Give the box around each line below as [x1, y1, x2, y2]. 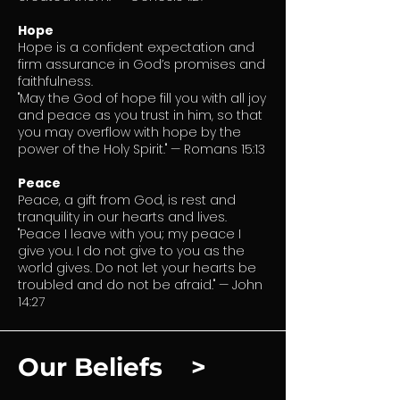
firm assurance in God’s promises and [18, 55, 265, 73]
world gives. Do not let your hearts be [18, 259, 256, 277]
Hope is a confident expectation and [18, 38, 254, 56]
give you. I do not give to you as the [18, 242, 245, 260]
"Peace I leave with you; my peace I [18, 225, 241, 243]
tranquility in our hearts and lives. [18, 208, 227, 226]
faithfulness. [18, 72, 93, 90]
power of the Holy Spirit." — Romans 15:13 [18, 140, 265, 158]
